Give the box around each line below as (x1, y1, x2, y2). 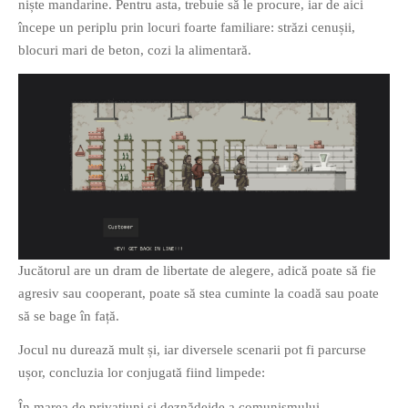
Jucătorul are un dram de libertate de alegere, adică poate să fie (18, 262, 376, 278)
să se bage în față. (18, 308, 119, 323)
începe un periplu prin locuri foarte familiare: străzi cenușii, (18, 20, 355, 36)
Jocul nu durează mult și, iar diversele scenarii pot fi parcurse (18, 342, 366, 358)
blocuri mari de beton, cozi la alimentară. (18, 43, 251, 58)
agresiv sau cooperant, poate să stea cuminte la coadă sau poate (18, 285, 379, 301)
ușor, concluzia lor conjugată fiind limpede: (18, 365, 265, 381)
